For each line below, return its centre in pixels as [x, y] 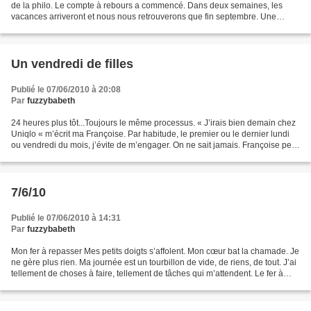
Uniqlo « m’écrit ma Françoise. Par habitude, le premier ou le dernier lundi [150, 134]
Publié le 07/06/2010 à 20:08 [66, 90]
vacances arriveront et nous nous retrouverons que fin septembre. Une [144, 17]
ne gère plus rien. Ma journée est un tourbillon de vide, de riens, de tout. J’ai [154, 263]
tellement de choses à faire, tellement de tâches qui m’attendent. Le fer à [147, 274]
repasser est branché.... [55, 285]
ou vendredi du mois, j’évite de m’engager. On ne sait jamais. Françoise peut [155, 145]
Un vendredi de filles [72, 64]
